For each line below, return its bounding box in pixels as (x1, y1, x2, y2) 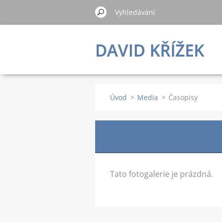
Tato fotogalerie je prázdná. (110, 168, 213, 179)
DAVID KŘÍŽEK (95, 39, 204, 61)
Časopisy (168, 93, 198, 102)
